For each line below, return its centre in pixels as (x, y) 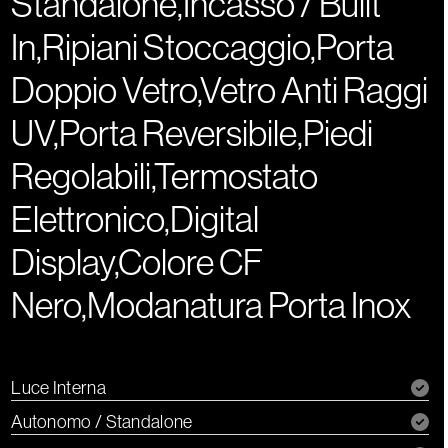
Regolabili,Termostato (165, 177)
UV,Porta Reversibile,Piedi (192, 134)
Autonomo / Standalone (102, 422)
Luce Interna (58, 388)
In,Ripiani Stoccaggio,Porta (203, 48)
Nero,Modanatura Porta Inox (211, 306)
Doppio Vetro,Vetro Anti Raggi (220, 91)
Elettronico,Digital (135, 220)
